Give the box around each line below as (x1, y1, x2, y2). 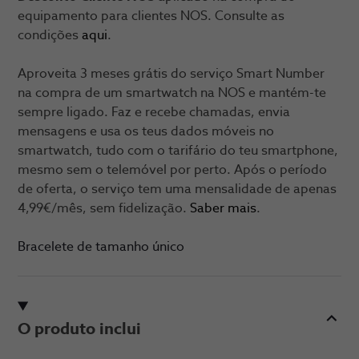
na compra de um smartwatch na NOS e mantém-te (18, 86, 326, 99)
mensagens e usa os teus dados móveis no (18, 124, 274, 138)
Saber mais (190, 201, 256, 215)
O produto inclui (18, 321, 141, 337)
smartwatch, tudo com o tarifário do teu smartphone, (18, 143, 338, 157)
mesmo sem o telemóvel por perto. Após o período (18, 163, 327, 176)
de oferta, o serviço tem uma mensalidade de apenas (18, 182, 337, 196)
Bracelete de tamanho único (18, 240, 184, 253)
